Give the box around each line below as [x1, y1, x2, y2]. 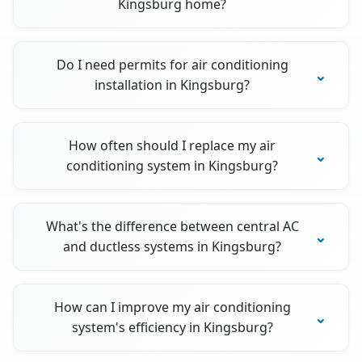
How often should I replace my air [69, 137, 276, 155]
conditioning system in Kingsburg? [66, 157, 279, 175]
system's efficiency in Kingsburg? [71, 318, 273, 337]
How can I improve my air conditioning [53, 298, 291, 317]
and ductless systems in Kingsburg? [63, 238, 282, 256]
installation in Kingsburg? [95, 76, 250, 95]
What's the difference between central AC [45, 217, 299, 236]
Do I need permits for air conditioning [56, 56, 288, 74]
